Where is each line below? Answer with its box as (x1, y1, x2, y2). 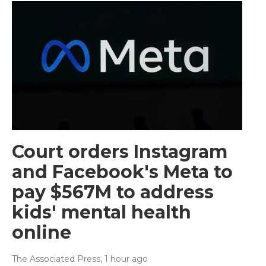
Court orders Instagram (12, 140, 227, 163)
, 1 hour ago (100, 253, 148, 264)
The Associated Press (12, 253, 100, 264)
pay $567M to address (12, 180, 214, 203)
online (12, 221, 71, 243)
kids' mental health (12, 201, 191, 223)
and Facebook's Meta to (12, 160, 233, 183)
